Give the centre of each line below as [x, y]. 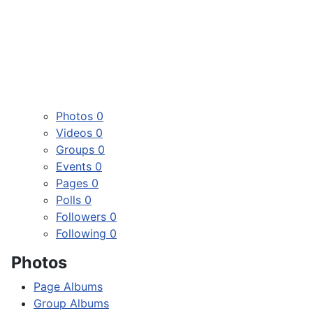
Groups [77, 150]
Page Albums [68, 287]
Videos [76, 133]
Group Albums [71, 304]
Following [83, 234]
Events [75, 167]
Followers [83, 217]
